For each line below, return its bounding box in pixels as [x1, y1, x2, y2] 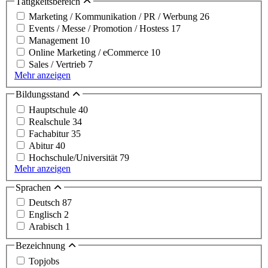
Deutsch [29, 197, 62, 208]
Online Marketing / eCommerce [29, 47, 151, 58]
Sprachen [16, 182, 53, 193]
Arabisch [29, 221, 65, 232]
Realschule [29, 116, 72, 127]
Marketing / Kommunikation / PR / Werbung [29, 11, 200, 22]
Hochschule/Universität [29, 152, 120, 163]
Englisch [29, 209, 64, 220]
